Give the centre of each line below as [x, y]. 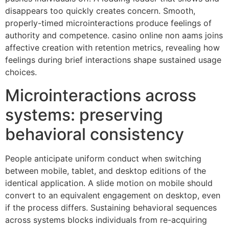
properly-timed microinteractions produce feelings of [108, 23]
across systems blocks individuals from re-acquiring [106, 220]
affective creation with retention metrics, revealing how [112, 48]
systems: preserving [84, 114]
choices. [21, 72]
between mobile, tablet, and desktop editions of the [106, 170]
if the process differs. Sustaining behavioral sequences [111, 207]
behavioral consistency [95, 134]
